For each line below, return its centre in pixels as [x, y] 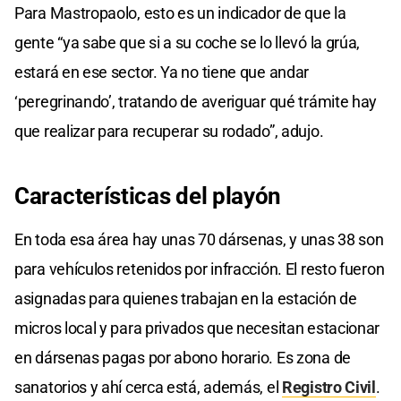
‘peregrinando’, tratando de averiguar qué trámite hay [196, 101]
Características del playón [148, 196]
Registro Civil [329, 387]
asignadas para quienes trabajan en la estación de [186, 298]
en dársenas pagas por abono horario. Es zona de [183, 357]
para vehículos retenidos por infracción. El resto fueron [200, 269]
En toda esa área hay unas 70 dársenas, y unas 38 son [199, 239]
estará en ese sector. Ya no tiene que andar [162, 72]
